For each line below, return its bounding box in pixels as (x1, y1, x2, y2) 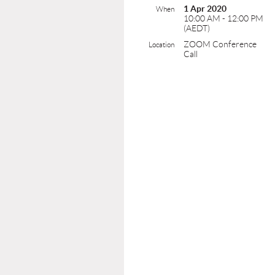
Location (149, 41, 174, 48)
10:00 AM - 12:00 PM (184, 14, 263, 23)
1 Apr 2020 (184, 4, 227, 14)
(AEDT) (184, 23, 210, 33)
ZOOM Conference (184, 39, 257, 49)
